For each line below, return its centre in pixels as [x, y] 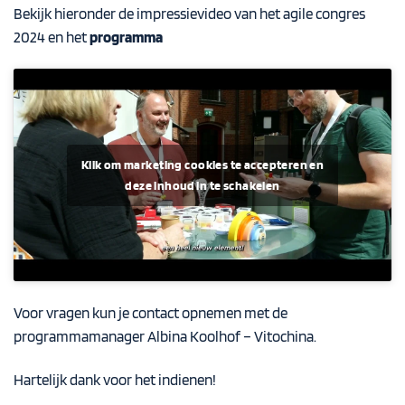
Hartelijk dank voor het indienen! [116, 379]
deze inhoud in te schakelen [202, 185]
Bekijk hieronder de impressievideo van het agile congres [189, 14]
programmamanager [80, 336]
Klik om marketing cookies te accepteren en [202, 164]
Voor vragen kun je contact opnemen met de [151, 312]
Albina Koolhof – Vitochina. [232, 336]
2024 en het [52, 38]
